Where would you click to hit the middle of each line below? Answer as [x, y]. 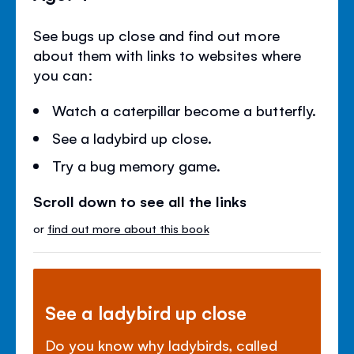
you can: [64, 74]
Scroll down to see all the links [140, 200]
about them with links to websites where [167, 54]
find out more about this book [128, 228]
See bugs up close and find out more [156, 34]
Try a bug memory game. [137, 165]
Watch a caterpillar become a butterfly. [184, 109]
